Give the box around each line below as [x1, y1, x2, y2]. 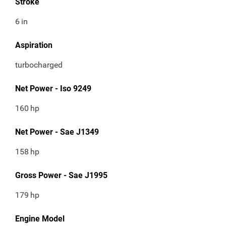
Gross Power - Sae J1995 [15, 171, 107, 181]
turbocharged [15, 60, 63, 70]
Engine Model [15, 214, 65, 224]
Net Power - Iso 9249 [15, 84, 91, 94]
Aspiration [15, 40, 52, 50]
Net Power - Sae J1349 [15, 127, 99, 137]
